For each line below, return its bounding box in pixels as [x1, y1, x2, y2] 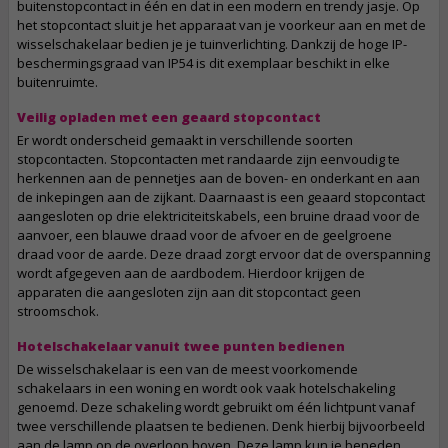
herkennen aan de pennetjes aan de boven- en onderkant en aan [17, 169, 420, 187]
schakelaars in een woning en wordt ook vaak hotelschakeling [17, 379, 395, 397]
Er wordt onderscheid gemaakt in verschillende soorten [17, 131, 353, 149]
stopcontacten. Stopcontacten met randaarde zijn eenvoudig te [17, 150, 400, 168]
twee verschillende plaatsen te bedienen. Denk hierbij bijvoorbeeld [17, 417, 425, 435]
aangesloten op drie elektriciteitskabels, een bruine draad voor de [17, 207, 420, 225]
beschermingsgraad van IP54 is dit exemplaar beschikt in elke [17, 54, 390, 72]
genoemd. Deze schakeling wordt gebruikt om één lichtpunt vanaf [17, 398, 415, 416]
